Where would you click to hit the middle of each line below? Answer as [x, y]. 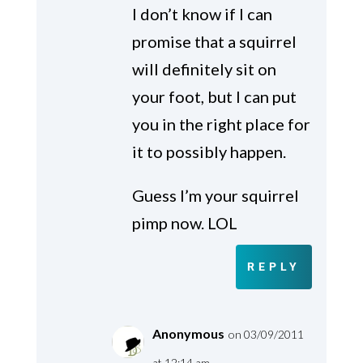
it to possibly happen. [209, 152]
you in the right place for [221, 124]
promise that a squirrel [214, 42]
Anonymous [188, 334]
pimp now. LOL [184, 223]
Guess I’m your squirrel [215, 196]
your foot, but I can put [214, 97]
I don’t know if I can [202, 14]
